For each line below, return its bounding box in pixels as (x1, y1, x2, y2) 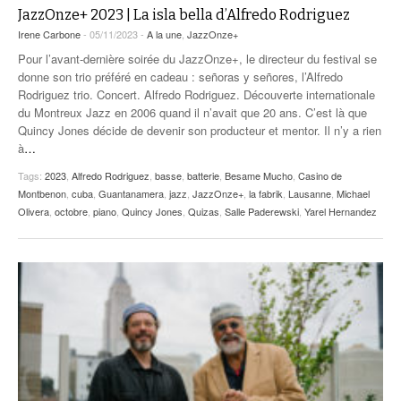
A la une (147, 26, 182, 41)
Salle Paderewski (225, 203, 299, 218)
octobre (55, 203, 88, 218)
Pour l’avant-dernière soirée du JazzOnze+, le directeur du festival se (18, 49, 377, 67)
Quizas (188, 203, 219, 218)
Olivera (18, 203, 49, 218)
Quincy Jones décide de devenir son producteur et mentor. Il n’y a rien (18, 121, 381, 139)
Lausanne (288, 185, 331, 200)
